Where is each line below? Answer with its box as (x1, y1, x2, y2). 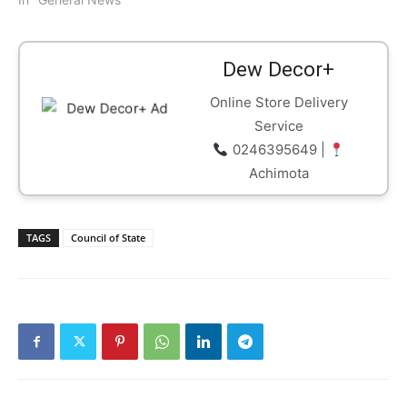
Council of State (71, 231, 145, 245)
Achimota (248, 162, 309, 180)
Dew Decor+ (223, 55, 334, 79)
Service (253, 114, 303, 133)
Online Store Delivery (209, 91, 348, 109)
